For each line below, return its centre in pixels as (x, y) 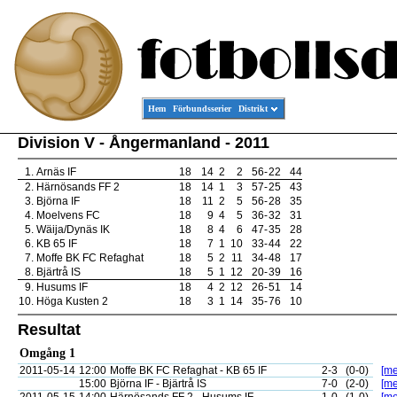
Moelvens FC (68, 215)
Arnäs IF (56, 172)
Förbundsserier (202, 109)
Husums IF (62, 287)
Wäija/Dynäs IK (73, 230)
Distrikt (253, 109)
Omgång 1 (47, 353)
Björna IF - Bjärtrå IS (158, 384)
